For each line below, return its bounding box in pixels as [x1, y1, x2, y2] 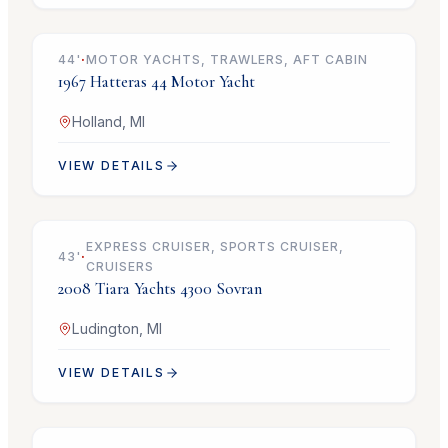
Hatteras [89, 72, 147, 93]
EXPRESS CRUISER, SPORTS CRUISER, [85, 239, 345, 255]
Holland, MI [71, 113, 145, 130]
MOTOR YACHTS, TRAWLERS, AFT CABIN [85, 52, 369, 68]
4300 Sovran [179, 279, 262, 300]
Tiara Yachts [94, 279, 176, 300]
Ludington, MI [71, 320, 162, 338]
